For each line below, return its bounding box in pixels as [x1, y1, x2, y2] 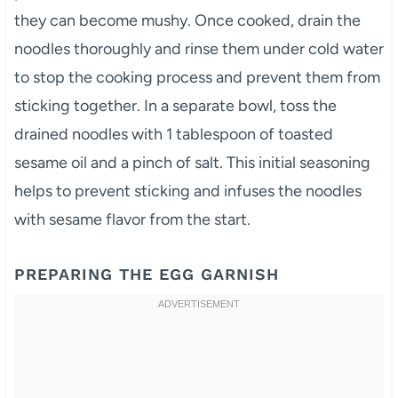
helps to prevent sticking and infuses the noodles [13, 180, 362, 201]
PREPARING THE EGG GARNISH [13, 264, 279, 283]
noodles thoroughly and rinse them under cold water [13, 38, 384, 59]
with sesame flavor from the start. [13, 209, 251, 229]
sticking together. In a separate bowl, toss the [13, 95, 337, 115]
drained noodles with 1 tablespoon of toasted [13, 123, 333, 144]
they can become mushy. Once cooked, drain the [13, 10, 361, 30]
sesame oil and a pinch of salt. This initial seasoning [13, 152, 370, 172]
